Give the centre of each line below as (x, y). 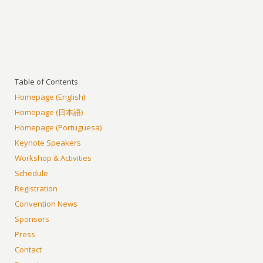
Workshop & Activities (53, 158)
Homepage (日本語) (49, 112)
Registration (36, 188)
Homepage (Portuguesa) (58, 127)
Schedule (32, 173)
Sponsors (32, 219)
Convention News (46, 203)
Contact (28, 249)
